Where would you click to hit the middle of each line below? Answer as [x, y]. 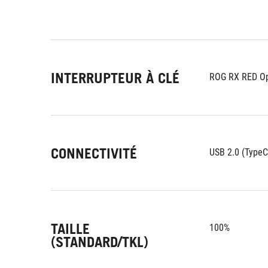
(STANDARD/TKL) [100, 242]
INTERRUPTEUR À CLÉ [115, 78]
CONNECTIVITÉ [94, 153]
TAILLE [70, 229]
